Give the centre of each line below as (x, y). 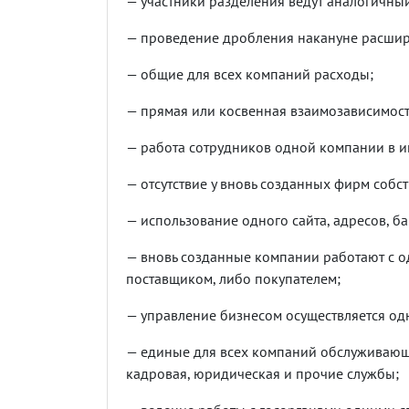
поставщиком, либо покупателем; (233, 278)
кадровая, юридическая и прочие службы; (262, 373)
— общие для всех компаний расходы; (250, 73)
